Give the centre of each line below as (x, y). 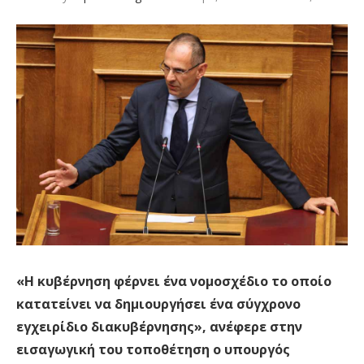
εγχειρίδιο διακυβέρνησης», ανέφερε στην (159, 327)
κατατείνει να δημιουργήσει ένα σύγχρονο (158, 304)
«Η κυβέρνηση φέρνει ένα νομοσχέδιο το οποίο (174, 282)
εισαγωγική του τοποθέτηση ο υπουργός (153, 350)
